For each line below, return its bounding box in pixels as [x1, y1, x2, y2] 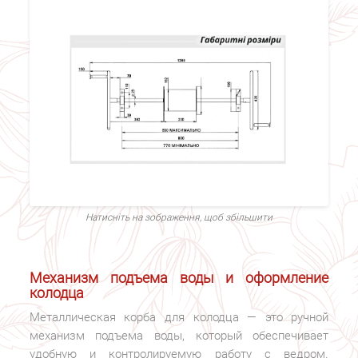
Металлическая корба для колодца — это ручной [29, 309, 329, 324]
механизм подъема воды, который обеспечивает [29, 328, 329, 343]
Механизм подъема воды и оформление [29, 269, 329, 286]
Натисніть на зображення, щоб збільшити [86, 212, 272, 224]
